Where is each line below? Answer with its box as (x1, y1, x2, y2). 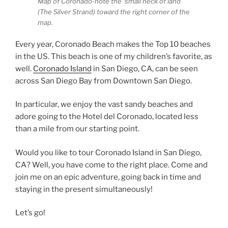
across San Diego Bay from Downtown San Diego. (15, 76, 192, 85)
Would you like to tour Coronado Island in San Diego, (15, 148, 202, 157)
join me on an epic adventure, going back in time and (15, 172, 201, 182)
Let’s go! (15, 208, 45, 218)
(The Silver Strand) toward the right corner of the (38, 8, 190, 16)
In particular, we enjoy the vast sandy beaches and (15, 100, 193, 109)
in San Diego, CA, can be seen (92, 64, 198, 73)
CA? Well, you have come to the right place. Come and (15, 160, 208, 169)
